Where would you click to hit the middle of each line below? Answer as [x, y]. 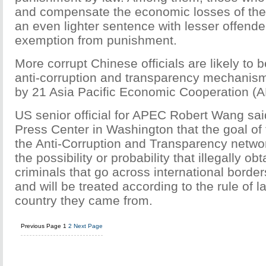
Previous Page [41, 226]
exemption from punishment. [96, 40]
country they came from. [84, 200]
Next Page [88, 226]
